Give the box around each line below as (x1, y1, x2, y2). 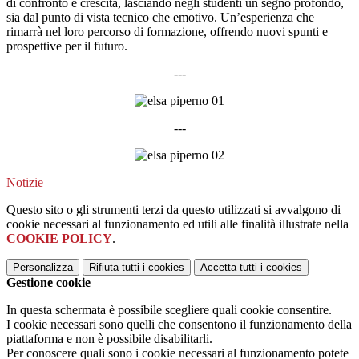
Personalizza (13, 261, 73, 274)
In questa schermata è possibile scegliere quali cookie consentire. (6, 303, 332, 317)
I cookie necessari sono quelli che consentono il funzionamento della (6, 317, 352, 332)
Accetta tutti (200, 261, 257, 274)
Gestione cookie (6, 276, 91, 290)
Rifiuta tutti (89, 261, 139, 274)
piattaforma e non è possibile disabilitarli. (6, 332, 212, 346)
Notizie (6, 175, 43, 190)
